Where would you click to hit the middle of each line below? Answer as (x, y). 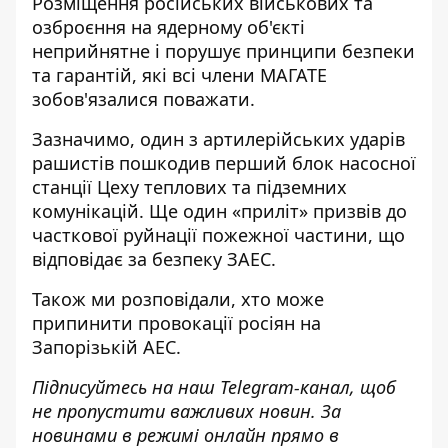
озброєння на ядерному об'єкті (168, 27)
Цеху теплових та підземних (219, 187)
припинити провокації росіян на (176, 323)
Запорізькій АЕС (104, 347)
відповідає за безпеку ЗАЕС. (154, 259)
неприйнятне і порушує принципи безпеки (223, 51)
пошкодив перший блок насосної (267, 163)
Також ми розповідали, (136, 299)
